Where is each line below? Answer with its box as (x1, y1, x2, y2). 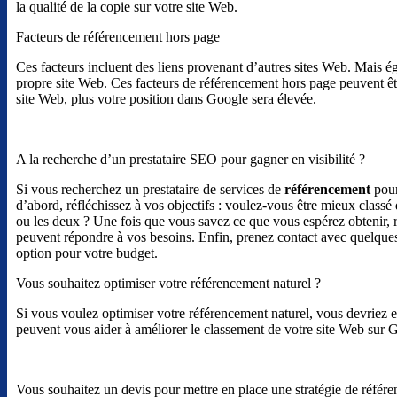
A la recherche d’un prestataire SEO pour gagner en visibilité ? (16, 152, 365, 167)
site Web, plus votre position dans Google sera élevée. (16, 91, 316, 107)
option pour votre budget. (16, 245, 158, 261)
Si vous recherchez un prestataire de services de (16, 182, 284, 198)
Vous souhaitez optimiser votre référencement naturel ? (16, 276, 321, 292)
